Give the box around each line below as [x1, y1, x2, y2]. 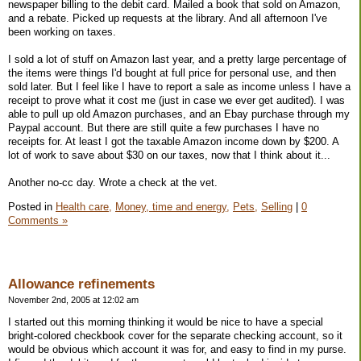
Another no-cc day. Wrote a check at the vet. [8, 176, 218, 189]
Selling [261, 201, 293, 214]
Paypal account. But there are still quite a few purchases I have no [8, 122, 319, 135]
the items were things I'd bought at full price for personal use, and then [8, 67, 336, 80]
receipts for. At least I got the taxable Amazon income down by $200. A [8, 135, 338, 148]
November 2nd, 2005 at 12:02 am [8, 294, 139, 305]
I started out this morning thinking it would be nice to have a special [8, 315, 323, 328]
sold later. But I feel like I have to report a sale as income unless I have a [8, 81, 351, 93]
